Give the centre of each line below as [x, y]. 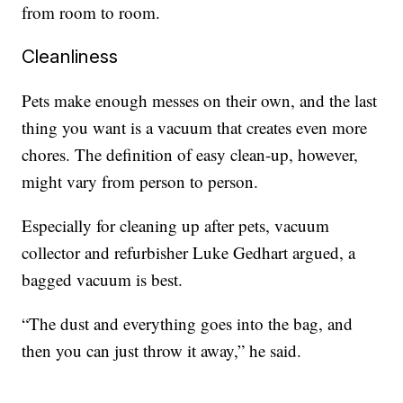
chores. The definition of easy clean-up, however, [190, 154]
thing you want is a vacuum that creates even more [195, 127]
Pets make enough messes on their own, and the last [200, 100]
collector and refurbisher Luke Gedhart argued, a [189, 252]
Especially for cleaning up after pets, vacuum [176, 225]
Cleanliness [70, 56]
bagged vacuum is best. [103, 279]
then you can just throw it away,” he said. [162, 350]
